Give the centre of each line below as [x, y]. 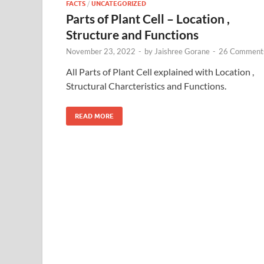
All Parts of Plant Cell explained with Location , [160, 71]
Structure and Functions [132, 34]
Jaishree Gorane [182, 51]
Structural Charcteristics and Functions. [146, 85]
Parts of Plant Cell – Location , [148, 18]
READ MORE [94, 116]
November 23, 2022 [101, 51]
